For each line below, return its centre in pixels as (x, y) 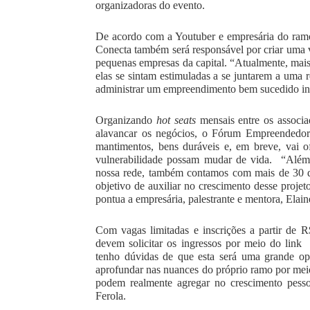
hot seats (176, 120)
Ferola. (111, 296)
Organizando (126, 120)
